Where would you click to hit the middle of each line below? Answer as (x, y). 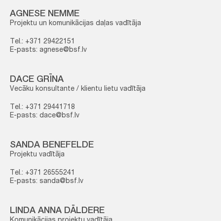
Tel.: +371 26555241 (42, 173)
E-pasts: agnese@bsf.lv (48, 50)
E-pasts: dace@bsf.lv (45, 116)
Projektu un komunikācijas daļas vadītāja (75, 24)
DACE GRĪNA (37, 80)
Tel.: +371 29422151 (42, 42)
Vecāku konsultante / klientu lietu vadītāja (78, 89)
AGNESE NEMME (45, 14)
